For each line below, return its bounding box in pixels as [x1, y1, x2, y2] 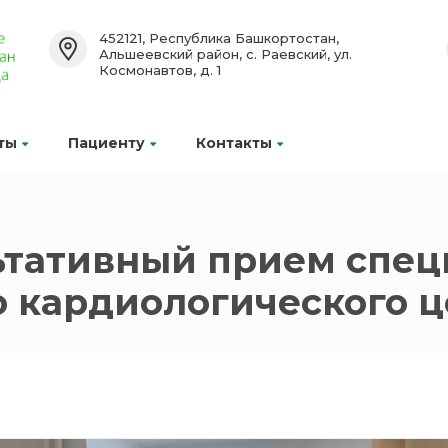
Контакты [196, 134, 272, 152]
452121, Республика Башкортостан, [98, 30, 339, 46]
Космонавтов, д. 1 [98, 62, 221, 78]
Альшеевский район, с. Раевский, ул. [98, 46, 352, 62]
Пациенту [68, 134, 145, 152]
